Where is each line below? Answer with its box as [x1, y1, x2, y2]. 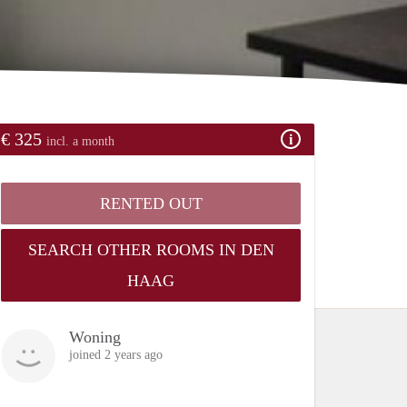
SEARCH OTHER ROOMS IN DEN [27, 240, 274, 259]
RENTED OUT [99, 194, 203, 213]
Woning [69, 327, 121, 346]
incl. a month [46, 134, 114, 148]
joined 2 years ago [69, 347, 163, 362]
